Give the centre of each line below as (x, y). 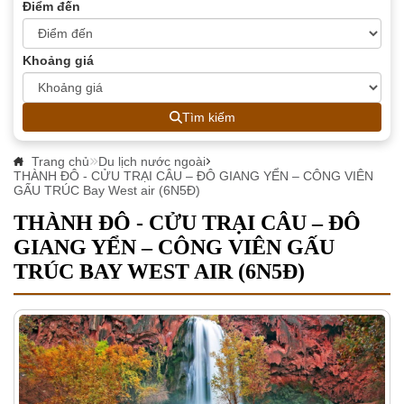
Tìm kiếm (208, 117)
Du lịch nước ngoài (152, 161)
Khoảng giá (58, 60)
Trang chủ (59, 161)
